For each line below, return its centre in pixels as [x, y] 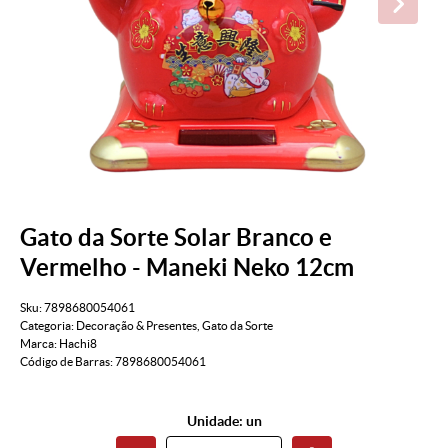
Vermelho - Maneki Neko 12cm [187, 267]
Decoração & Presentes [136, 326]
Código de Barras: [67, 362]
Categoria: [47, 326]
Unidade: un [224, 421]
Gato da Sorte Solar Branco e [176, 237]
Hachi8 [78, 344]
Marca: [39, 344]
